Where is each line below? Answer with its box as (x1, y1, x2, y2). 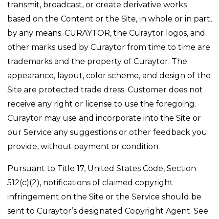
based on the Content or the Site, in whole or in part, (7, 14, 212, 23)
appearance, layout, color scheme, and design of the (7, 71, 211, 80)
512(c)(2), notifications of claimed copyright (7, 178, 173, 187)
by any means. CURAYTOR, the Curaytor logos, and (7, 28, 205, 38)
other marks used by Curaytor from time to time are (7, 43, 210, 52)
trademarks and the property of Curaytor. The (7, 57, 187, 66)
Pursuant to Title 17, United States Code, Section (7, 164, 196, 173)
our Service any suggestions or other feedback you (7, 128, 207, 137)
